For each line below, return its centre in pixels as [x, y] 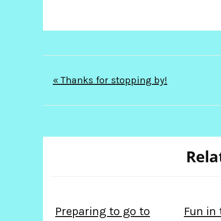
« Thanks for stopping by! [110, 80]
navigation [104, 102]
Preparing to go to [103, 211]
